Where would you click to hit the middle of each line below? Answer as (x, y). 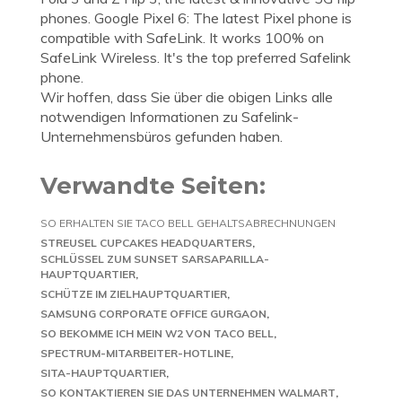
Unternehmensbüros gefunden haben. (162, 136)
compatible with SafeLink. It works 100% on (182, 38)
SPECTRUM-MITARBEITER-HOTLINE (135, 353)
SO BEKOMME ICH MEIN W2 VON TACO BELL (157, 333)
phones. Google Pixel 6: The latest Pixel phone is (196, 18)
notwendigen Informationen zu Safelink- (170, 117)
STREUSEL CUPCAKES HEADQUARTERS (146, 243)
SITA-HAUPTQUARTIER (103, 373)
